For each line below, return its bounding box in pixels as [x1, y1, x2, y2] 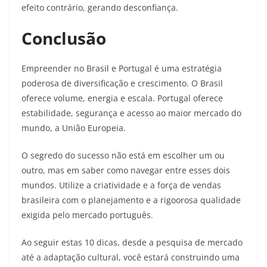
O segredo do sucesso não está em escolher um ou [21, 150, 225, 162]
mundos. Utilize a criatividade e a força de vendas [21, 179, 221, 191]
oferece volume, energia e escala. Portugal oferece [21, 92, 223, 104]
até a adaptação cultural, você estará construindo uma [21, 252, 240, 263]
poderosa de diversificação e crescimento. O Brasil [21, 77, 223, 89]
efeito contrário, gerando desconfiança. [21, 2, 178, 14]
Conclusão [21, 27, 106, 50]
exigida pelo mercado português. [21, 209, 153, 221]
